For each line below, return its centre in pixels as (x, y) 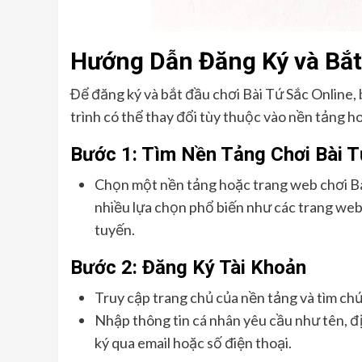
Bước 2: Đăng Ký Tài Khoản (188, 267)
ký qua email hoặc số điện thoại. (193, 343)
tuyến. (115, 229)
